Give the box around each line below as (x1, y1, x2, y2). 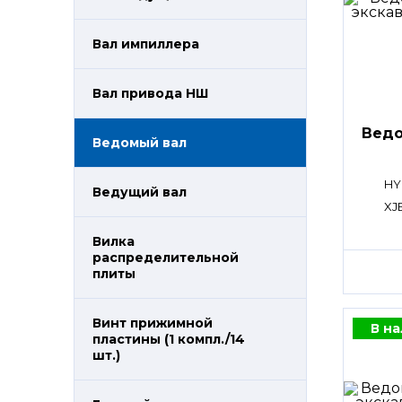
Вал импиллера (92, 36, 199, 52)
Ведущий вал (92, 184, 187, 200)
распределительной (92, 249, 239, 266)
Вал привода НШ (92, 85, 208, 101)
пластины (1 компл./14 (92, 331, 245, 347)
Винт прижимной (92, 315, 213, 331)
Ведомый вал (92, 135, 187, 151)
